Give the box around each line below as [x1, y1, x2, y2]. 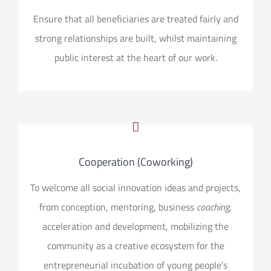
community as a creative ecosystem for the [47, 238, 224, 253]
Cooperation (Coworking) [78, 153, 193, 170]
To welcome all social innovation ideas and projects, [30, 180, 241, 195]
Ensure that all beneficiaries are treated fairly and [33, 11, 238, 26]
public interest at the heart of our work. [54, 50, 217, 65]
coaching [197, 199, 229, 214]
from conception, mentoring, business [39, 199, 197, 214]
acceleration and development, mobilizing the [42, 218, 229, 233]
